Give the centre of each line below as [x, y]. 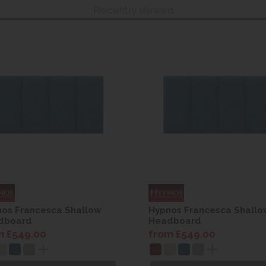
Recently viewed [133, 10]
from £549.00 [182, 234]
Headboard [175, 221]
